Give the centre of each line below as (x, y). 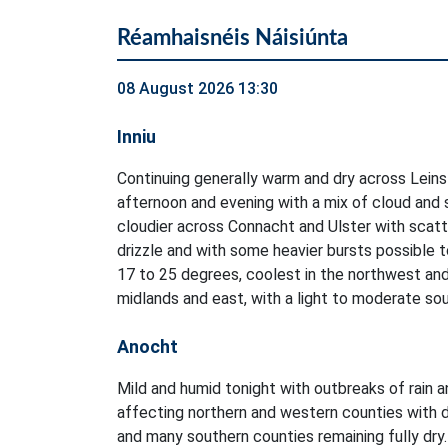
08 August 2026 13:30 (197, 89)
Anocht (147, 347)
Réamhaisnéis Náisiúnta (232, 38)
